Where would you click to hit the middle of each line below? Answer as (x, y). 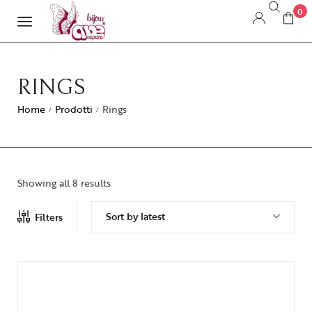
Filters (49, 217)
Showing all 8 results (64, 182)
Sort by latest (135, 216)
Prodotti (74, 109)
